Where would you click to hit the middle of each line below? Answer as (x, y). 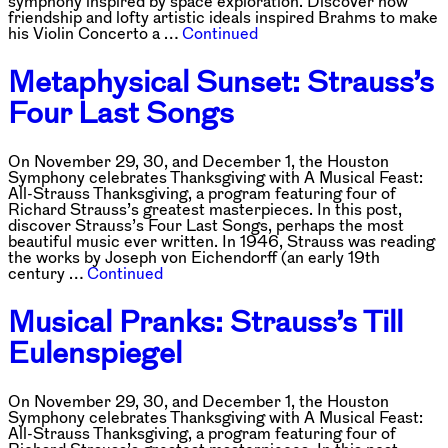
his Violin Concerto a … (95, 33)
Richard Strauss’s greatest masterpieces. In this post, (205, 208)
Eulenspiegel (95, 352)
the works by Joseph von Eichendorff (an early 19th (194, 256)
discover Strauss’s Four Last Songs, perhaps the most (206, 224)
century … (47, 272)
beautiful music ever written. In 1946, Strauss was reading (221, 240)
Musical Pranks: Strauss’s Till (205, 321)
